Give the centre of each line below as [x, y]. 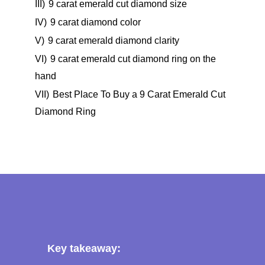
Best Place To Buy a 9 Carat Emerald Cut [139, 94]
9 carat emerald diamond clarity [114, 40]
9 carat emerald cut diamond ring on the [133, 59]
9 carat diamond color [96, 22]
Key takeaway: [84, 248]
